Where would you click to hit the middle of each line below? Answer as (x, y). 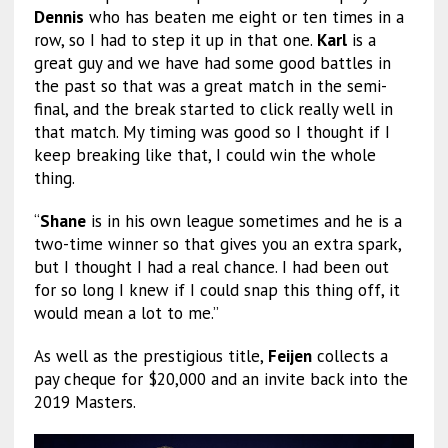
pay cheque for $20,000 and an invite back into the (220, 379)
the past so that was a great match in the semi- (210, 86)
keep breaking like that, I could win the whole (204, 155)
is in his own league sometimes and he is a (243, 221)
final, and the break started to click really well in (213, 109)
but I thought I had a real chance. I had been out (211, 267)
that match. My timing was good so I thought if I (211, 132)
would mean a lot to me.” (126, 313)
